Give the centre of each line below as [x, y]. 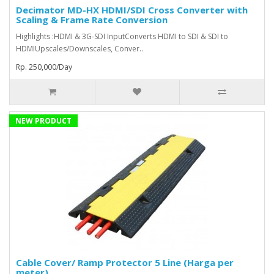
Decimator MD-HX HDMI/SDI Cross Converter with [132, 10]
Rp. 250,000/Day [44, 67]
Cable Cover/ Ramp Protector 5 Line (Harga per [125, 263]
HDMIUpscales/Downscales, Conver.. [80, 49]
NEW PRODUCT [43, 121]
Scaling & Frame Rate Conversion [92, 20]
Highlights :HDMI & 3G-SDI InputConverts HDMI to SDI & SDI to [122, 37]
